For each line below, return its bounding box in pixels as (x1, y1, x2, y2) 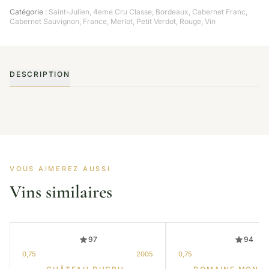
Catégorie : (10, 7, 47, 16)
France (83, 17, 107, 26)
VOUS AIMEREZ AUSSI (10, 165, 111, 173)
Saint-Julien (49, 7, 89, 16)
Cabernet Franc (192, 7, 246, 16)
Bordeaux (156, 7, 189, 16)
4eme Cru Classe (93, 7, 152, 16)
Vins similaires (10, 181, 112, 203)
